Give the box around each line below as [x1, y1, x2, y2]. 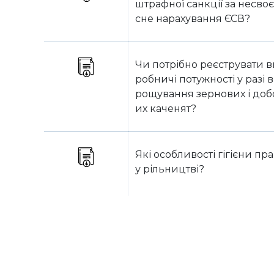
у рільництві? [135, 163, 204, 175]
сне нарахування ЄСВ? [135, 13, 250, 24]
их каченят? [135, 103, 196, 114]
